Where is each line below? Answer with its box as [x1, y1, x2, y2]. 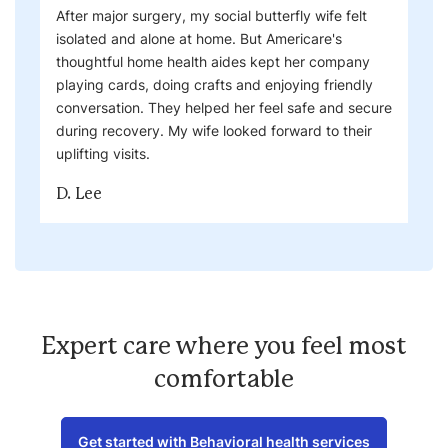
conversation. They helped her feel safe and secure [56, 98, 392, 116]
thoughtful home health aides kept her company [56, 52, 370, 70]
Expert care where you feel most [41, 334, 407, 359]
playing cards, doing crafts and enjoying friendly [56, 75, 373, 93]
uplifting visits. [56, 144, 150, 162]
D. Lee [56, 185, 102, 202]
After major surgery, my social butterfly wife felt [56, 6, 367, 24]
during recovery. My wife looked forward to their [56, 121, 372, 139]
